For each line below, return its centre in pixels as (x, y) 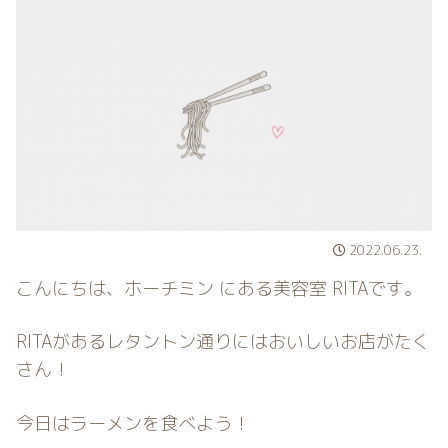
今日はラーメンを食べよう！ (133, 423)
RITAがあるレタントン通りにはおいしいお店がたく (223, 342)
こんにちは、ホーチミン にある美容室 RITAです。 (219, 289)
